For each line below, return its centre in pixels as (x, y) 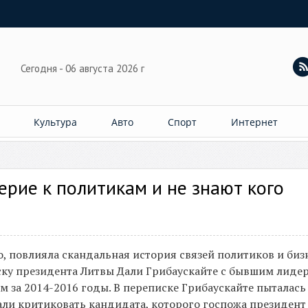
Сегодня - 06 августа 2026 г (84, 68)
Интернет (254, 122)
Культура (55, 122)
